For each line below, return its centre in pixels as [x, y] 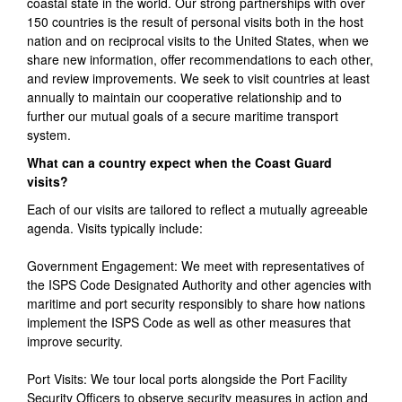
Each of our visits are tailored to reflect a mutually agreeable [197, 210]
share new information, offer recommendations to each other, [200, 60]
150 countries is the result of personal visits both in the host [195, 22]
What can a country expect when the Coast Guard [179, 163]
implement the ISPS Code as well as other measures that [189, 323]
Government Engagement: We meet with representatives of [196, 266]
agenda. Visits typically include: [115, 228]
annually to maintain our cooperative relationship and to [184, 97]
